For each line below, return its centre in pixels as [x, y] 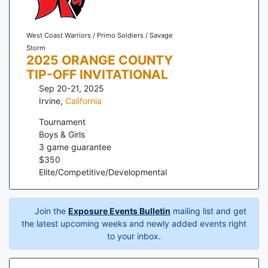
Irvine [50, 101]
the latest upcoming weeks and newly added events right [134, 224]
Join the [50, 211]
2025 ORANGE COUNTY [99, 60]
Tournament [62, 122]
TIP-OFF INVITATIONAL [97, 75]
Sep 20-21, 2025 [71, 89]
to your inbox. [134, 236]
